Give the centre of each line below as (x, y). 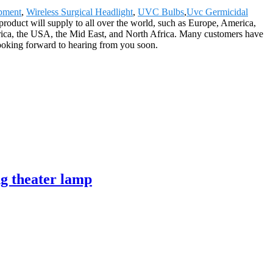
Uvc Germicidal (217, 12)
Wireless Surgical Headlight (80, 12)
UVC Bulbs (161, 12)
